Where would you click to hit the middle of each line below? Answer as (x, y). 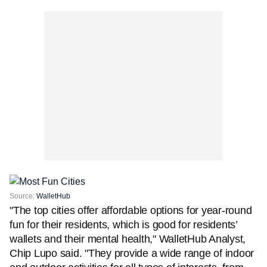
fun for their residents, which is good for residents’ (123, 225)
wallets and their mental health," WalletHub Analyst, (128, 239)
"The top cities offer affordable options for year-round (131, 210)
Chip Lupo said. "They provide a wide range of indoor (132, 253)
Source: (23, 196)
